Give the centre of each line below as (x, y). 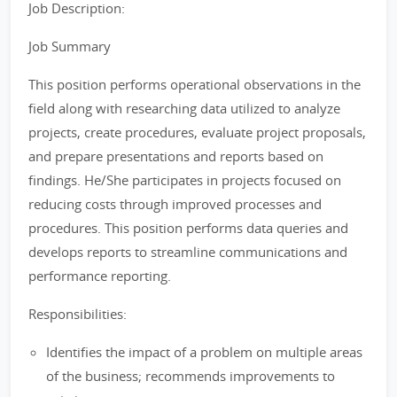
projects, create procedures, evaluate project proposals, (197, 132)
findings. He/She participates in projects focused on (185, 180)
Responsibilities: (78, 314)
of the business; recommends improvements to (191, 376)
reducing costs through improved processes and (175, 204)
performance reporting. (100, 276)
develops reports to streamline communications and (188, 252)
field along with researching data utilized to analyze (184, 108)
